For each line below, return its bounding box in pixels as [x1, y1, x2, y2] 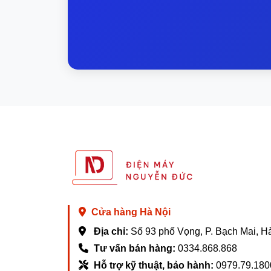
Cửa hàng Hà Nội [91, 207, 171, 217]
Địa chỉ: [94, 226, 128, 237]
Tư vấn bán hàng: [94, 243, 175, 253]
